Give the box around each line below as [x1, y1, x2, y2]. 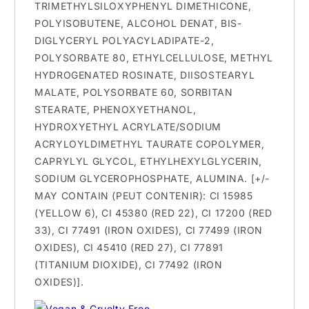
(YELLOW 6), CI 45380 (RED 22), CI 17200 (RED [34, 206, 272, 219]
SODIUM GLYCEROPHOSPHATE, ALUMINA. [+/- [34, 172, 270, 184]
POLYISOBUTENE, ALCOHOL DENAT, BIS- [34, 17, 242, 29]
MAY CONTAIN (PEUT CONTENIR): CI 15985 [34, 189, 253, 201]
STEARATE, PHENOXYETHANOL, [34, 103, 197, 115]
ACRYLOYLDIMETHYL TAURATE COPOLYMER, [34, 137, 265, 150]
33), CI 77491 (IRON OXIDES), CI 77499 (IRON [34, 223, 263, 236]
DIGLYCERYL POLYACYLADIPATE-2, [34, 34, 215, 46]
